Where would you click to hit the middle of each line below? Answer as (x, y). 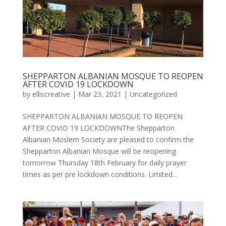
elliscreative (51, 94)
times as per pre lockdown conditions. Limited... (100, 175)
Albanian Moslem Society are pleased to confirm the (108, 140)
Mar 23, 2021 (100, 94)
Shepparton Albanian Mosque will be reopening (99, 151)
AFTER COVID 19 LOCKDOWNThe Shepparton (98, 128)
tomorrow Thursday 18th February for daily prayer (104, 163)
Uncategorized (153, 94)
